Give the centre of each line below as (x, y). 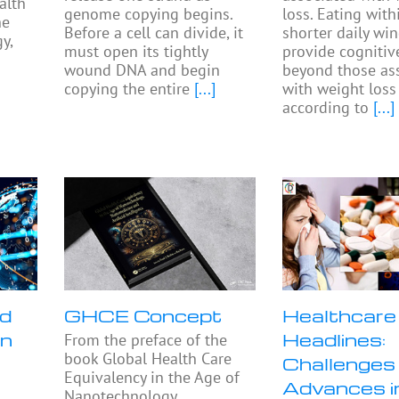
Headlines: (334, 339)
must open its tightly (136, 52)
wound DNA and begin (142, 70)
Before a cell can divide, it (154, 33)
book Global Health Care (148, 358)
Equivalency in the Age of (152, 377)
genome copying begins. (149, 14)
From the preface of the (146, 339)
